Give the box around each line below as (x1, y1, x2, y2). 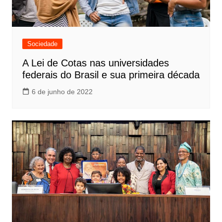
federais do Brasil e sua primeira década (22, 69, 200, 80)
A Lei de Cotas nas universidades (22, 57, 169, 68)
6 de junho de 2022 (31, 87, 93, 96)
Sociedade (27, 40, 57, 48)
